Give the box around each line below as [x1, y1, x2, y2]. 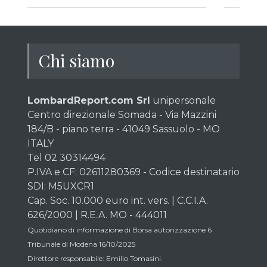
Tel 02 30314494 [27, 152, 105, 163]
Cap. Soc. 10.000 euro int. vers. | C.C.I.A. [27, 195, 208, 206]
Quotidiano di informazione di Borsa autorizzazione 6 [27, 225, 212, 234]
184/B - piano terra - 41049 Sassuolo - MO [27, 123, 220, 135]
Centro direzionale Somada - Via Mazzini [27, 109, 216, 120]
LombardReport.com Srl [27, 95, 150, 106]
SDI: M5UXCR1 [27, 181, 94, 192]
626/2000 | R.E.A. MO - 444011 [27, 209, 167, 221]
